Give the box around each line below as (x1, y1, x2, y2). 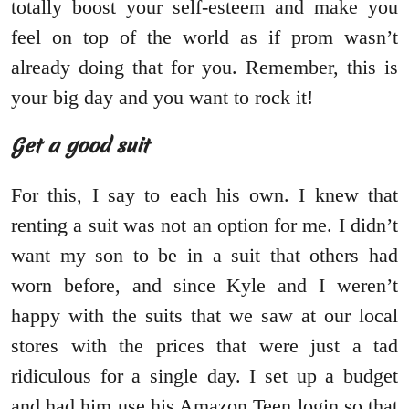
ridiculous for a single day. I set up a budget (11, 364, 398, 388)
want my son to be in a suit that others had (11, 244, 398, 267)
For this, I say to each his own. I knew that (11, 184, 398, 207)
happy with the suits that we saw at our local (11, 304, 398, 328)
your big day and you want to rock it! (11, 86, 313, 110)
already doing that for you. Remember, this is (11, 56, 398, 79)
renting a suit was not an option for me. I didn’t (11, 214, 398, 237)
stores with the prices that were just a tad (11, 334, 398, 358)
